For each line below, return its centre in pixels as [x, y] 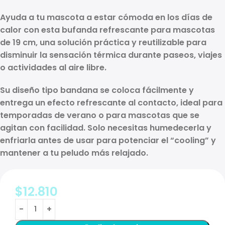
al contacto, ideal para [174, 102]
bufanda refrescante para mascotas [138, 30]
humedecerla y [181, 128]
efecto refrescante [87, 102]
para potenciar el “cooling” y [155, 140]
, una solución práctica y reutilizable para [121, 42]
